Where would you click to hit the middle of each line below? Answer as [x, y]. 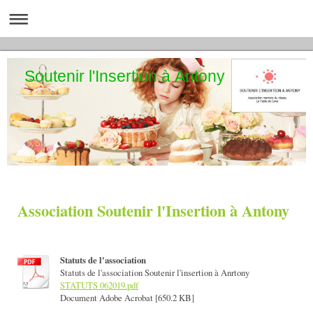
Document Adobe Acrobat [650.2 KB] [127, 298]
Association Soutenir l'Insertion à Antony [153, 210]
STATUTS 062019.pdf [99, 285]
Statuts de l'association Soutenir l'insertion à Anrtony [155, 273]
